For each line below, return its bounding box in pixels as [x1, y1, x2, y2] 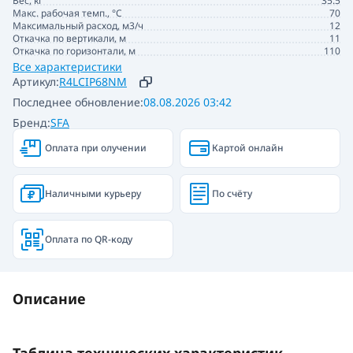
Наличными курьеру [45, 186, 141, 200]
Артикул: [13, 73, 59, 89]
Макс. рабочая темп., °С [13, 6, 122, 20]
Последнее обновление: [13, 94, 143, 110]
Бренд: [13, 114, 50, 130]
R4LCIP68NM [59, 73, 127, 89]
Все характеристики [13, 58, 122, 74]
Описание [13, 288, 86, 308]
